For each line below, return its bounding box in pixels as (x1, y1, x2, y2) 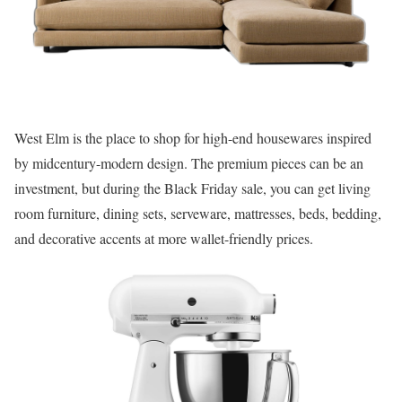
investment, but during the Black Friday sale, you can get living (14, 179, 371, 197)
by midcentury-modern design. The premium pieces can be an (14, 153, 363, 172)
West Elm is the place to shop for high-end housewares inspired (14, 128, 371, 147)
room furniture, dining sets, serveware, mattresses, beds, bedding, (14, 204, 381, 223)
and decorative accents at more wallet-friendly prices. (14, 229, 313, 248)
